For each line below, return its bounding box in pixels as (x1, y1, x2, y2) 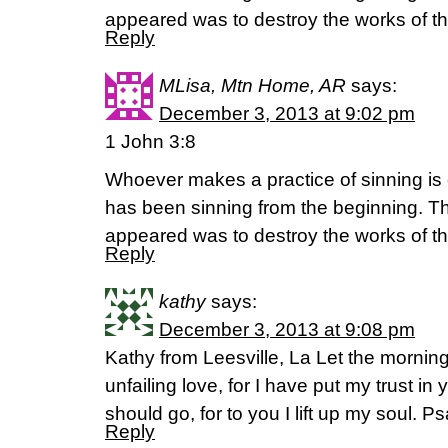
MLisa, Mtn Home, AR (159, 75, 346, 96)
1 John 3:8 (105, 131, 196, 152)
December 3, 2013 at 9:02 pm (159, 103, 415, 124)
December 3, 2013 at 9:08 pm (159, 319, 415, 340)
